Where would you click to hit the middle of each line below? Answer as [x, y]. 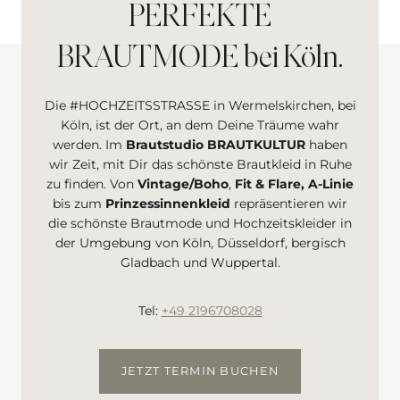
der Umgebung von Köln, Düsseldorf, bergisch [200, 243]
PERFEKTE [200, 18]
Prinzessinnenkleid [170, 204]
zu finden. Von [92, 184]
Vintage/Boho [183, 184]
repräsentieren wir [291, 204]
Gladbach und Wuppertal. [200, 263]
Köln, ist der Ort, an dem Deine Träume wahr [200, 125]
